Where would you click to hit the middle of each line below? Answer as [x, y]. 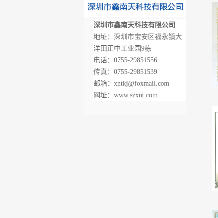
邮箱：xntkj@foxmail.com [131, 83]
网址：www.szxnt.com [126, 95]
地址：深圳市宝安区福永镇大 [138, 37]
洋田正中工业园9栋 [122, 48]
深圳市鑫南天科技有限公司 [134, 25]
